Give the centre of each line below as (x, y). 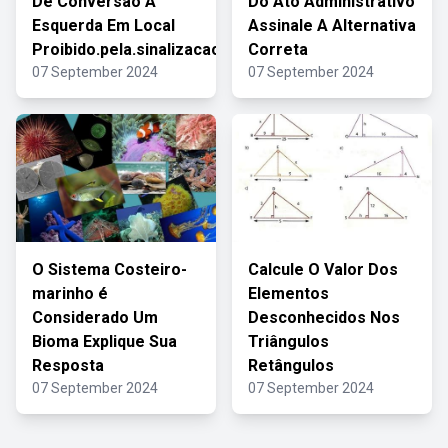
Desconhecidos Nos (324, 317)
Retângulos (291, 365)
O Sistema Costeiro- (109, 269)
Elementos (288, 293)
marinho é (70, 293)
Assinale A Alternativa (332, 25)
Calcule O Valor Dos (323, 269)
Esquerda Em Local (103, 25)
